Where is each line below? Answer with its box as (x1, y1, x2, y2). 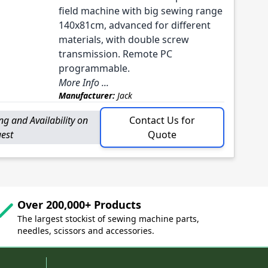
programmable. (58, 62, 130, 75)
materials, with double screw (58, 33, 189, 47)
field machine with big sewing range (58, 4, 223, 18)
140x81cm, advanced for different (58, 19, 211, 32)
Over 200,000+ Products (17, 197, 142, 212)
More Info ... (58, 76, 109, 90)
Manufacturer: (58, 90, 115, 102)
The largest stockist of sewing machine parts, (17, 213, 200, 225)
